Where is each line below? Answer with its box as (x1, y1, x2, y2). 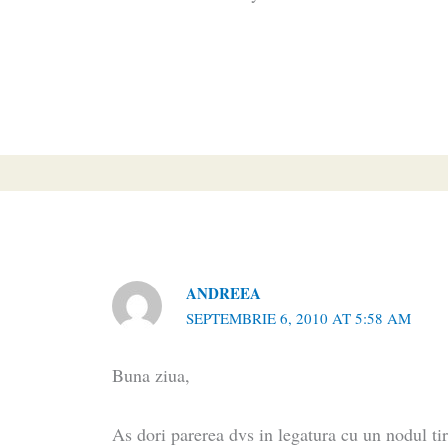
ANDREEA (186, 281, 262, 304)
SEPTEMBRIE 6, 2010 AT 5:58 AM (186, 307, 412, 328)
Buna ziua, (112, 363, 191, 388)
